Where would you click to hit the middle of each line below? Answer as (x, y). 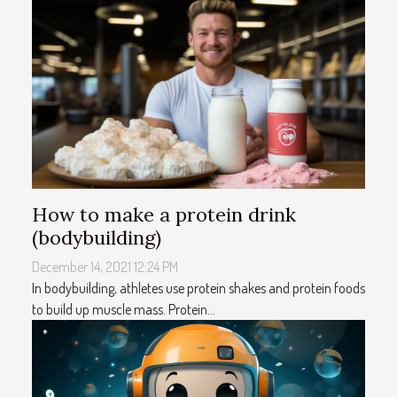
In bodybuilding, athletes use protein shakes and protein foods (198, 288)
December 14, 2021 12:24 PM (105, 267)
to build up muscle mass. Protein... (124, 310)
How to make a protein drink (164, 215)
